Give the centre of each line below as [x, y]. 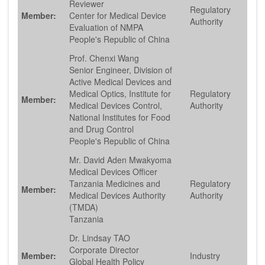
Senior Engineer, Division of [121, 70]
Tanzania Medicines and [115, 184]
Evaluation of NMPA [106, 28]
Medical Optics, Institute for [120, 94]
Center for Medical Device [118, 16]
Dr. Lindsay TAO [100, 238]
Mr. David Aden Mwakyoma [120, 160]
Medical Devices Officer [113, 172]
